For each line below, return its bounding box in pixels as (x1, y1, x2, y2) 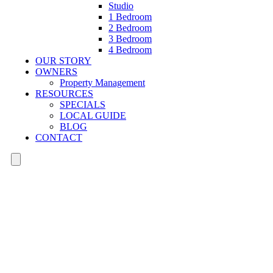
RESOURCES (35, 88, 93, 99)
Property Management (60, 77, 145, 88)
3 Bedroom (108, 34, 152, 44)
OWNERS (35, 66, 77, 77)
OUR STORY (35, 55, 91, 66)
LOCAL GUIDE (60, 110, 126, 121)
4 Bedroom (108, 44, 152, 55)
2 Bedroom (108, 23, 152, 33)
